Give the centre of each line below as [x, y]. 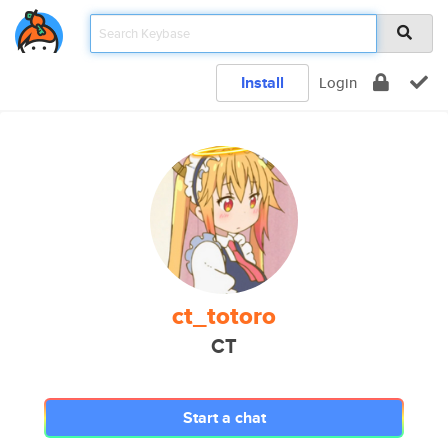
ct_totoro [224, 316]
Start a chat [224, 417]
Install [262, 82]
